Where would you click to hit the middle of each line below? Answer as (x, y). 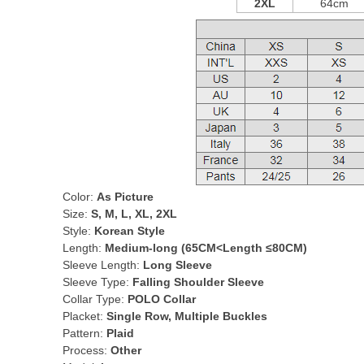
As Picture (125, 197)
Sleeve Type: (97, 282)
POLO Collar (162, 299)
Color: (80, 197)
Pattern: (84, 333)
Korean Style (130, 231)
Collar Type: (95, 299)
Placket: (84, 316)
